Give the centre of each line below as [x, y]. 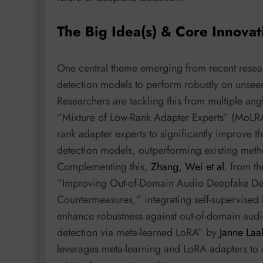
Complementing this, [104, 166]
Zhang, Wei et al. [189, 166]
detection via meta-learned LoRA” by [138, 232]
